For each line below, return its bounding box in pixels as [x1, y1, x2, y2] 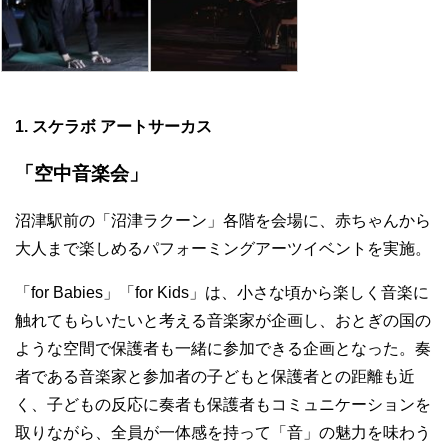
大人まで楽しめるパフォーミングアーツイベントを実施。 [15, 240, 431, 258]
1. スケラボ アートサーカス [15, 117, 212, 135]
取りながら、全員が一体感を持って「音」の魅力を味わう [15, 424, 431, 442]
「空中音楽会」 [15, 163, 148, 185]
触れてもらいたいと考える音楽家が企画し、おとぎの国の [15, 312, 431, 330]
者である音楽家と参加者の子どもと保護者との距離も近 [15, 368, 415, 386]
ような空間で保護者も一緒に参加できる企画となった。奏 [15, 340, 431, 358]
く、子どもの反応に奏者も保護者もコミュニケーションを [15, 396, 431, 414]
